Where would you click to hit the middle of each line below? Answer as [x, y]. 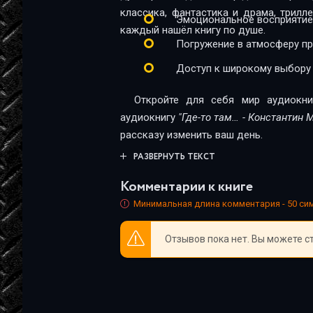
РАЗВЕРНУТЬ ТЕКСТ [174, 157]
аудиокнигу [149, 117]
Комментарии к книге [187, 187]
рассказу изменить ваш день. [191, 135]
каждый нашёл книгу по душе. [193, 30]
